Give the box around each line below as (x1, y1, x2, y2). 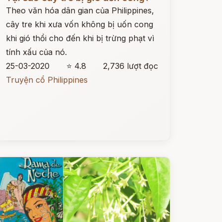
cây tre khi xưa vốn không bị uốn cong (5, 19, 153, 29)
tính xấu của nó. (5, 47, 67, 57)
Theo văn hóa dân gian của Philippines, (5, 5, 154, 15)
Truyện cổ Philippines (5, 75, 88, 85)
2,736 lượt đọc (103, 61, 158, 71)
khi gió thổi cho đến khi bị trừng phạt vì (5, 33, 154, 43)
